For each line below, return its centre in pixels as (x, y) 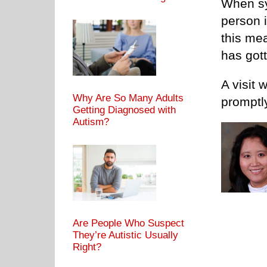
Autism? (91, 122)
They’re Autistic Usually (125, 235)
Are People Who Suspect (128, 223)
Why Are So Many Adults (128, 98)
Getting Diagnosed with (124, 110)
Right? (87, 247)
